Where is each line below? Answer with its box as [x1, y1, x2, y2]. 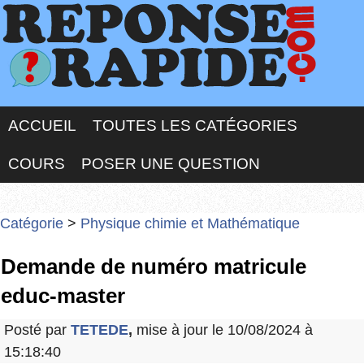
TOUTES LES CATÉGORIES [93, 117, 297, 134]
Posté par [4, 322, 71, 339]
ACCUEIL [8, 117, 76, 134]
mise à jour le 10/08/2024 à [132, 322, 313, 339]
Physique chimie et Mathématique [80, 215, 300, 232]
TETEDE [71, 322, 128, 339]
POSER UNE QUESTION [81, 155, 260, 172]
